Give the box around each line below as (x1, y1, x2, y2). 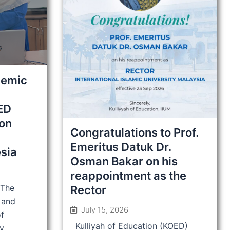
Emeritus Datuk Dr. (70, 140, 171, 154)
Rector (70, 183, 106, 197)
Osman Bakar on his (70, 155, 178, 168)
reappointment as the (70, 169, 186, 183)
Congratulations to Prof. (70, 126, 199, 140)
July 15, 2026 (81, 205, 128, 215)
